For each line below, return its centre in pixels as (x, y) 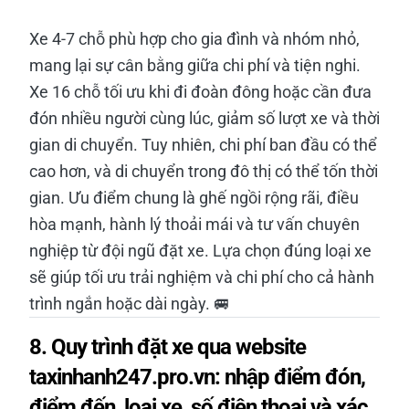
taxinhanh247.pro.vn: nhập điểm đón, (197, 377)
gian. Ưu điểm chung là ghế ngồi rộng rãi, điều (194, 197)
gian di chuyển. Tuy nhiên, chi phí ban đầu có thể (203, 144)
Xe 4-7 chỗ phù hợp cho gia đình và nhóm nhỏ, (194, 38)
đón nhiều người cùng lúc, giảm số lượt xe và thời (204, 118)
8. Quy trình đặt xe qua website (168, 346)
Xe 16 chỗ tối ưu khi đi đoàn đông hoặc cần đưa (200, 91)
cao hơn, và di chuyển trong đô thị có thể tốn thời (204, 171)
